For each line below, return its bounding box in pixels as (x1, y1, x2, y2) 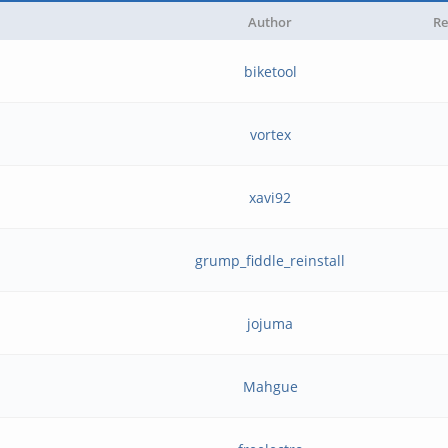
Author (248, 13, 292, 31)
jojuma (247, 314, 294, 333)
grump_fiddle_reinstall (195, 251, 346, 270)
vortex (249, 125, 291, 144)
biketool (243, 62, 297, 81)
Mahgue (242, 377, 298, 396)
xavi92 (249, 188, 292, 207)
